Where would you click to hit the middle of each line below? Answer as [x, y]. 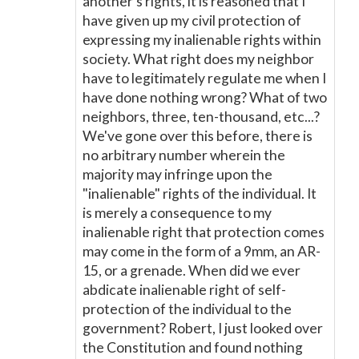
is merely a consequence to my [177, 213]
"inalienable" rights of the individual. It [200, 194]
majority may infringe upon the [177, 174]
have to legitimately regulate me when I [204, 78]
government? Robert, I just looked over [203, 328]
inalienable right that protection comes [204, 232]
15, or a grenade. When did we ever [192, 270]
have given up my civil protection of [192, 20]
